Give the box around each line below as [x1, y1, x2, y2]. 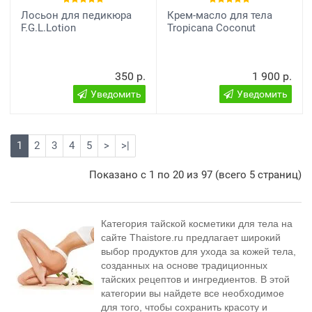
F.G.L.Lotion [21, 22, 76, 34]
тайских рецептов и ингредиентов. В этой [101, 274, 290, 285]
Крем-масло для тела [167, 9, 272, 22]
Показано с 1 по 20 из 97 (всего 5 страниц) [89, 168, 302, 181]
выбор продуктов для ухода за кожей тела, [101, 246, 296, 257]
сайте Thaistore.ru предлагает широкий [101, 232, 281, 243]
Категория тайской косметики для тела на [101, 218, 292, 229]
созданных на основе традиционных [101, 260, 267, 271]
